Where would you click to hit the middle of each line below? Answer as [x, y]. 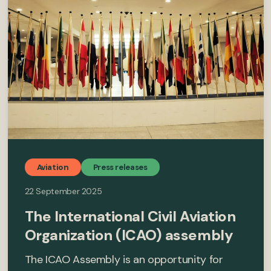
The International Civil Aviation [130, 216]
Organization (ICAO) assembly [129, 235]
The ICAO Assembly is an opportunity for [124, 259]
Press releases [120, 167]
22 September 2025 [63, 191]
